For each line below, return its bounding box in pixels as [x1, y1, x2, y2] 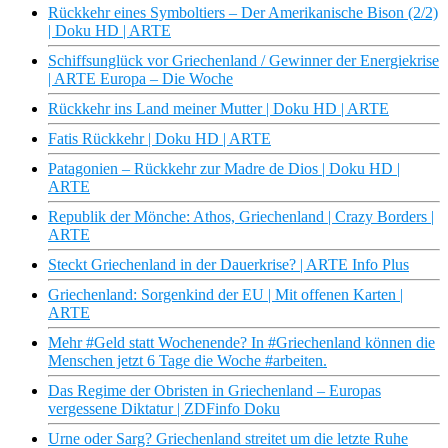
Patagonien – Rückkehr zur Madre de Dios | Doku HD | [48, 160, 400, 178]
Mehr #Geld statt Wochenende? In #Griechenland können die [48, 334, 435, 352]
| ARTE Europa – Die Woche [48, 70, 233, 88]
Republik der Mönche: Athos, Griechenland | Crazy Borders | [48, 208, 434, 226]
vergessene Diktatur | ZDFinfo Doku [48, 400, 280, 418]
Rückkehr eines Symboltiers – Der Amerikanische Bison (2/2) [48, 4, 438, 22]
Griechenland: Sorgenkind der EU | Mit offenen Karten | [48, 286, 403, 304]
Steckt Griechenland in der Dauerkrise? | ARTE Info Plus [48, 256, 409, 274]
